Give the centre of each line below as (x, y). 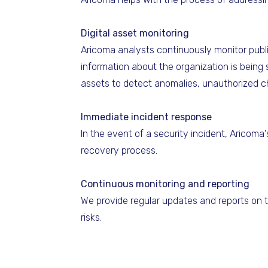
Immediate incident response (146, 117)
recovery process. (119, 150)
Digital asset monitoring (135, 33)
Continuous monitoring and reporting (165, 184)
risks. (91, 217)
